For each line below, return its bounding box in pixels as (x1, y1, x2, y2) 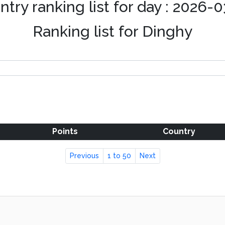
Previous (69, 152, 99, 160)
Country (163, 127, 195, 136)
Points (52, 127, 78, 136)
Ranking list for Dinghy (33, 23, 192, 40)
